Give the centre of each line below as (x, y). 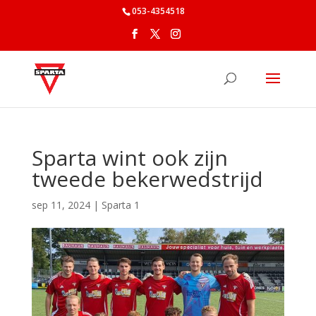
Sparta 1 (120, 205)
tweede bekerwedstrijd (147, 179)
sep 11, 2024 (61, 205)
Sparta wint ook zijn (129, 158)
